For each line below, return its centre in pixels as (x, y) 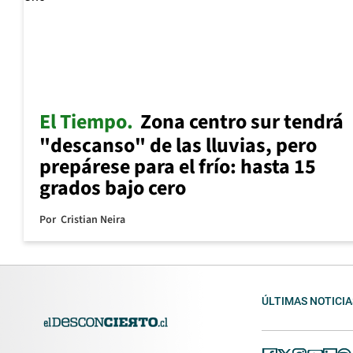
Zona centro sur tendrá (242, 121)
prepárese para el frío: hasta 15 (178, 166)
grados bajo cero (113, 188)
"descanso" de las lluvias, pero (178, 145)
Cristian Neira (93, 219)
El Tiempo (83, 121)
